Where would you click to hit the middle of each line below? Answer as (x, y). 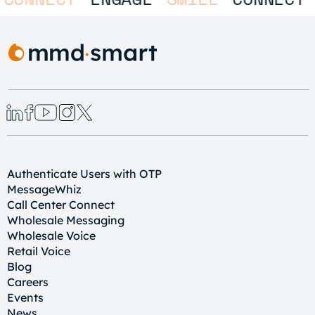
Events (25, 297)
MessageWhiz (44, 189)
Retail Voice (39, 251)
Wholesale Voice (51, 236)
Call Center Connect (61, 205)
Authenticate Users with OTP (84, 174)
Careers (28, 282)
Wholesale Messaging (66, 220)
